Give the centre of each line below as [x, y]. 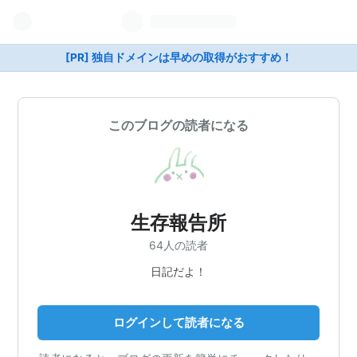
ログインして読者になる [178, 322]
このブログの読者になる [178, 125]
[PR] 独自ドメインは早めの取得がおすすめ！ [178, 57]
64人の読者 [178, 245]
